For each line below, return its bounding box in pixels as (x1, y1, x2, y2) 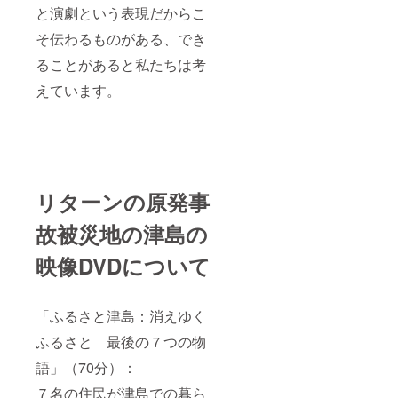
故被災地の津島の (36, 219, 208, 250)
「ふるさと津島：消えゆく (36, 306, 206, 327)
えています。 (36, 80, 121, 101)
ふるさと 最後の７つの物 (36, 331, 206, 353)
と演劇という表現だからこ (36, 3, 206, 24)
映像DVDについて (36, 251, 211, 282)
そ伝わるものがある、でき (36, 28, 206, 50)
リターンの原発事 (36, 187, 210, 218)
